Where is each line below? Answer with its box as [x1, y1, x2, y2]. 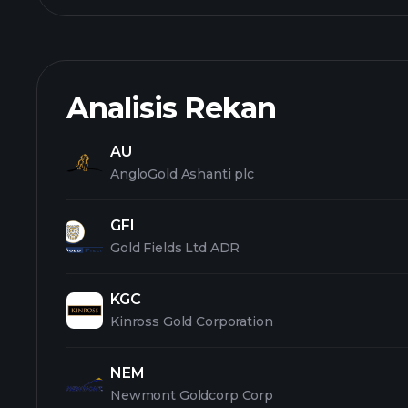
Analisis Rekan [66, 90, 276, 126]
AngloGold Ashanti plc [110, 166, 255, 182]
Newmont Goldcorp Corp [110, 387, 274, 403]
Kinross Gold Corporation [110, 313, 273, 330]
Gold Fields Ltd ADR [110, 240, 240, 256]
